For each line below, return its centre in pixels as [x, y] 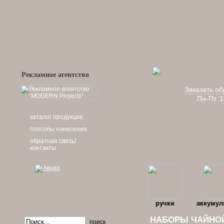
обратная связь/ [53, 141]
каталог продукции [56, 117]
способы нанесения [58, 129]
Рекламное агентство [55, 75]
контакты [43, 148]
